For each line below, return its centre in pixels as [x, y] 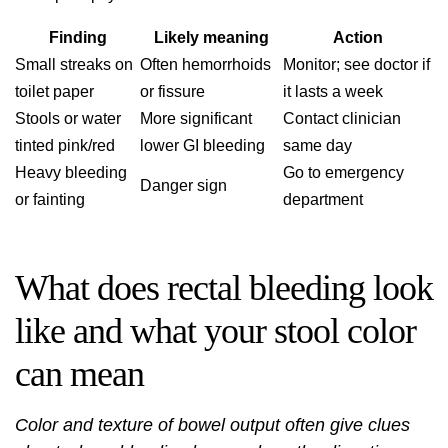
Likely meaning [211, 37]
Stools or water [68, 118]
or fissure [172, 91]
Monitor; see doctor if [356, 64]
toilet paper [54, 91]
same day [317, 145]
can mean [79, 374]
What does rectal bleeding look [224, 288]
